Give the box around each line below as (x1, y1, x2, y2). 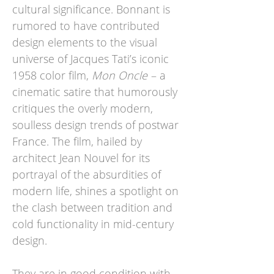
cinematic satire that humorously (12, 84, 177, 99)
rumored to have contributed (12, 18, 160, 33)
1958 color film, (12, 68, 92, 83)
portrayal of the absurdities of (12, 167, 161, 182)
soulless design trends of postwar (12, 117, 179, 132)
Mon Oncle (92, 68, 147, 83)
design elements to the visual (12, 35, 157, 50)
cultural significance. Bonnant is (12, 2, 170, 17)
